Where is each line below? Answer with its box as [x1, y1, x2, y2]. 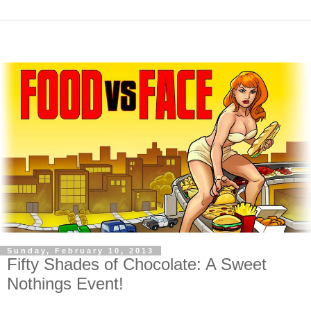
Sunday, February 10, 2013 [7, 246, 154, 255]
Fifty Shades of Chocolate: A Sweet [7, 254, 267, 274]
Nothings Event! [7, 274, 124, 293]
